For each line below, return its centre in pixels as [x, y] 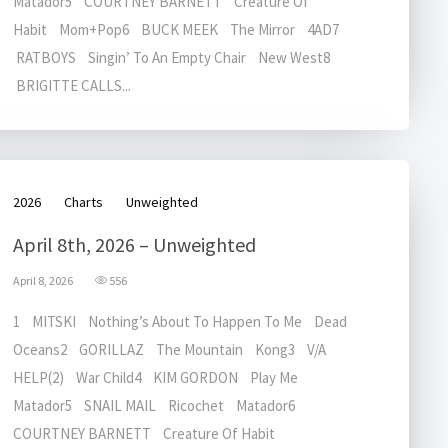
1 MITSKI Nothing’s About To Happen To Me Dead [180, 321]
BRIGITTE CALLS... [72, 85]
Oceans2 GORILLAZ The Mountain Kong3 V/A [169, 349]
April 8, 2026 [43, 280]
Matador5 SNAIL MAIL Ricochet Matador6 [158, 405]
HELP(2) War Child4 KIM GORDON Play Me [160, 377]
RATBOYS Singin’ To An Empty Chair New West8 [174, 57]
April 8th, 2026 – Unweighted [134, 244]
